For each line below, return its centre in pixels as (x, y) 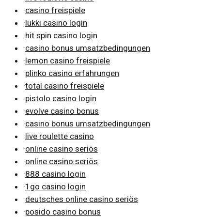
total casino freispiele (65, 85)
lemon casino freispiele (68, 60)
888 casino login (55, 174)
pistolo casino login (61, 98)
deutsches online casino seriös (82, 199)
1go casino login (55, 186)
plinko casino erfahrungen (72, 73)
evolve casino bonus (62, 111)
